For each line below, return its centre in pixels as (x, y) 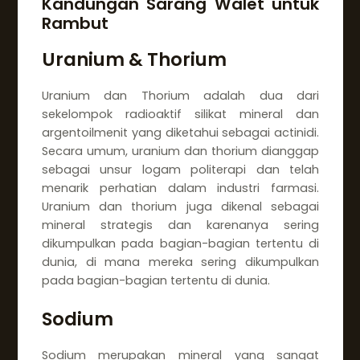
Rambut (75, 23)
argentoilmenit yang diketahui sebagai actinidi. (180, 132)
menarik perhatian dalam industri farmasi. (180, 188)
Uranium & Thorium (134, 59)
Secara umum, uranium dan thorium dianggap (180, 151)
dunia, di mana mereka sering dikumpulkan (180, 262)
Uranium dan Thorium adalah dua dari (180, 95)
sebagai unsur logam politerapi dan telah (180, 169)
